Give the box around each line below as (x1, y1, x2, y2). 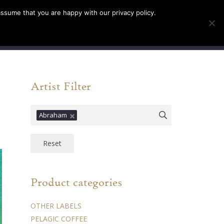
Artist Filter (30, 79, 91, 93)
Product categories (30, 175, 122, 189)
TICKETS (27, 20, 64, 29)
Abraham (39, 110, 67, 119)
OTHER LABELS (30, 201, 81, 211)
